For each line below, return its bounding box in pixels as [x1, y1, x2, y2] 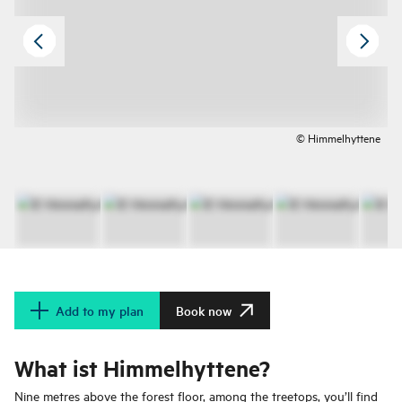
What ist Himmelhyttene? [14, 354, 270, 383]
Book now [176, 301, 232, 320]
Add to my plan [56, 301, 144, 320]
